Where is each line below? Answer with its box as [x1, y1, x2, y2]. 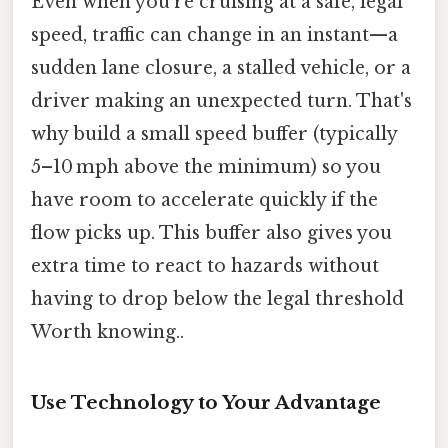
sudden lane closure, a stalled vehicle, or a [31, 56, 411, 79]
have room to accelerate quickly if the [31, 188, 378, 211]
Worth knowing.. [31, 320, 184, 343]
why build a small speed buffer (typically [31, 122, 397, 145]
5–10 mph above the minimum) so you [31, 155, 381, 178]
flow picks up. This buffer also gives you [31, 221, 392, 244]
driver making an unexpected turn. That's [31, 89, 412, 112]
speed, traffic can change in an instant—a [31, 23, 398, 46]
